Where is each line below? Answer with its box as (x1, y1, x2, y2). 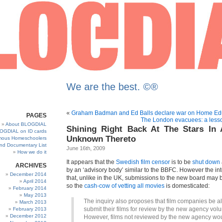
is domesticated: (165, 182, 210, 189)
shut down (192, 159, 220, 166)
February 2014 (13, 185, 47, 191)
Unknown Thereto (66, 134, 136, 144)
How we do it (17, 149, 47, 155)
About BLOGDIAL (5, 121, 47, 127)
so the (66, 182, 84, 189)
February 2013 (13, 206, 47, 212)
